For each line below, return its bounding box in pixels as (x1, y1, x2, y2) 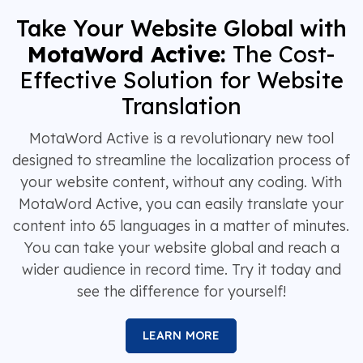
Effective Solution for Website (19, 66, 344, 95)
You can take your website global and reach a (23, 238, 340, 258)
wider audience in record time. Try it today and (21, 260, 341, 280)
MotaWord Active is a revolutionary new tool (28, 129, 334, 148)
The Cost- (233, 41, 335, 69)
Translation (121, 92, 241, 121)
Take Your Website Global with (15, 15, 347, 43)
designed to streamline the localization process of (12, 151, 350, 170)
